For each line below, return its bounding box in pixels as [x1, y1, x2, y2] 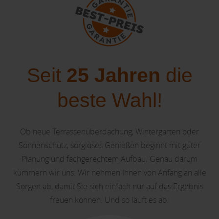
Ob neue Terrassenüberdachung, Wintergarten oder [20, 126, 199, 137]
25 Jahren [66, 64, 160, 87]
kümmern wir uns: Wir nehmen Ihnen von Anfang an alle [13, 167, 206, 178]
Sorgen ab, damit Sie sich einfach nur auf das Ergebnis [16, 180, 203, 192]
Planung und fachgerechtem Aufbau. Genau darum [22, 153, 197, 164]
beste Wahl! [57, 88, 162, 111]
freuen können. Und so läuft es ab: [50, 194, 169, 205]
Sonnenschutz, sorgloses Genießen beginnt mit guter [19, 139, 200, 151]
